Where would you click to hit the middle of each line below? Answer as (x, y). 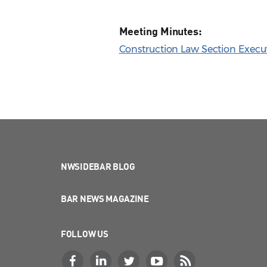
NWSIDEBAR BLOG (98, 167)
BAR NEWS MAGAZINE (105, 199)
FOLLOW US (85, 234)
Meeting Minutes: (160, 31)
